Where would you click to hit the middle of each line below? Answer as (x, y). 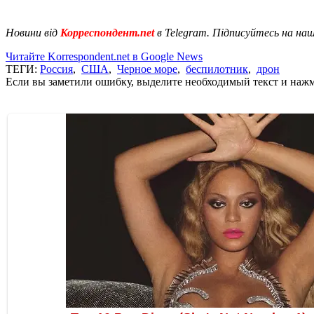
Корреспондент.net (107, 32)
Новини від (32, 32)
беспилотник (217, 69)
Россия (56, 69)
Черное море (147, 69)
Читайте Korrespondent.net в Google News (104, 56)
